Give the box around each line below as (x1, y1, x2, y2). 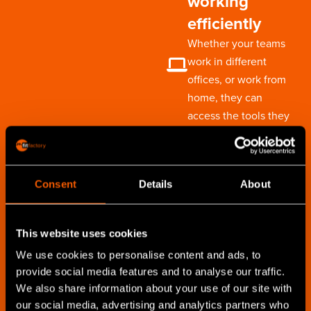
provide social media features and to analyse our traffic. (16, 265, 285, 278)
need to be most (187, 125, 267, 142)
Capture (174, 187, 235, 212)
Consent (35, 178, 76, 190)
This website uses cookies (16, 227, 148, 239)
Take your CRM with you (174, 255, 292, 272)
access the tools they (187, 107, 289, 124)
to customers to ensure (174, 274, 285, 290)
